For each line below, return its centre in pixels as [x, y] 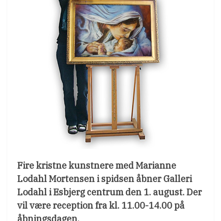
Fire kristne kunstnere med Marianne [97, 165]
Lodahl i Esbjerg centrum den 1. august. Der [110, 192]
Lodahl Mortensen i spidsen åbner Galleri [105, 179]
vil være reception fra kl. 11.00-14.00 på [101, 205]
